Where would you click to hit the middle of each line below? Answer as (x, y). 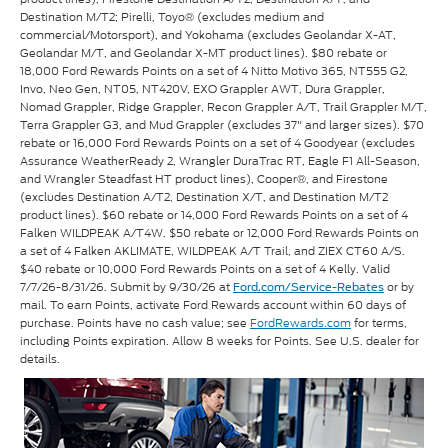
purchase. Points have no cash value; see (135, 322)
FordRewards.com (300, 322)
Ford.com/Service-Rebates (308, 286)
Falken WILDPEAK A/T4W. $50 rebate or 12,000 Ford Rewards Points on (219, 232)
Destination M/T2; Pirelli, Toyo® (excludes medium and (172, 16)
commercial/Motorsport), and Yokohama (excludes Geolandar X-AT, (208, 34)
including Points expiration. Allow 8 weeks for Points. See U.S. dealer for (219, 340)
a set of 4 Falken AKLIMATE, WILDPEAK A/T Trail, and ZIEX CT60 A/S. (212, 250)
